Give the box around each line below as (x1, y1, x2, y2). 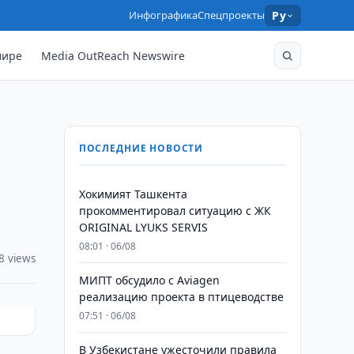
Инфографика (129, 8, 198, 22)
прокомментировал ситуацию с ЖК (78, 203, 271, 218)
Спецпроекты (198, 8, 265, 22)
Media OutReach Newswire (41, 47, 186, 63)
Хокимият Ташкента (78, 186, 187, 201)
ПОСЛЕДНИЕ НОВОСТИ (78, 141, 204, 155)
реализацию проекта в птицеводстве (78, 289, 284, 304)
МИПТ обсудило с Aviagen (78, 273, 220, 288)
